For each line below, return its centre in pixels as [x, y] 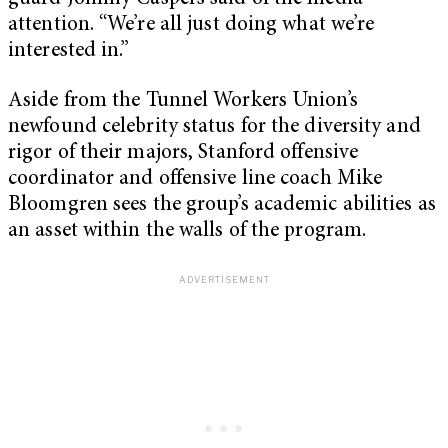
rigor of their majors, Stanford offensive [183, 153]
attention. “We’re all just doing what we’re [191, 26]
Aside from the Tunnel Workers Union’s [183, 101]
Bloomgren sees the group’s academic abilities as [222, 205]
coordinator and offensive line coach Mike [195, 179]
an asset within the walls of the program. [187, 231]
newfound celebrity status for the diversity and [214, 127]
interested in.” [69, 52]
